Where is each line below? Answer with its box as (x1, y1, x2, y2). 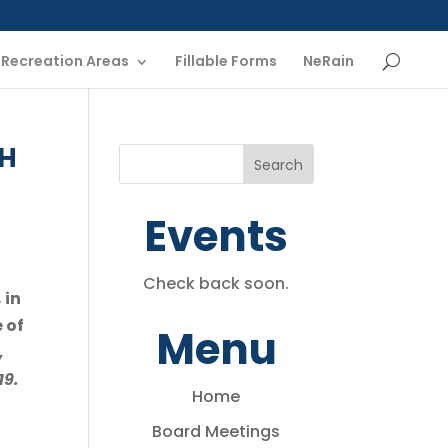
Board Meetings (152, 420, 281, 443)
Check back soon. (143, 272, 290, 295)
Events (144, 207, 289, 266)
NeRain (303, 50, 354, 71)
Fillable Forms (175, 50, 277, 71)
